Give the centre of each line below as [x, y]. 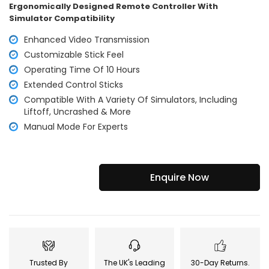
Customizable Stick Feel [74, 55]
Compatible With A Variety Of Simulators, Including [131, 100]
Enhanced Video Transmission [87, 40]
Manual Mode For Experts [76, 127]
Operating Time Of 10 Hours [82, 70]
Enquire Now [180, 177]
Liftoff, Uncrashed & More [77, 112]
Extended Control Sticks [74, 85]
